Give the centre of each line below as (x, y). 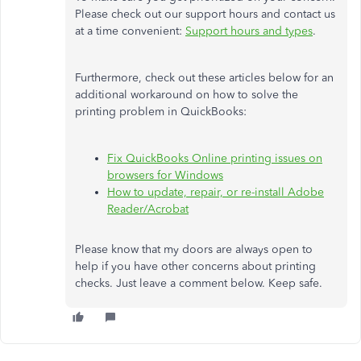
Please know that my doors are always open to (194, 249)
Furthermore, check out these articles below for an (204, 78)
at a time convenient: (130, 31)
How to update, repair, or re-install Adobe (216, 192)
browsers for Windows (165, 175)
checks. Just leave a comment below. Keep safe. (199, 283)
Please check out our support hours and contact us (205, 14)
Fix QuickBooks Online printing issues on (215, 158)
